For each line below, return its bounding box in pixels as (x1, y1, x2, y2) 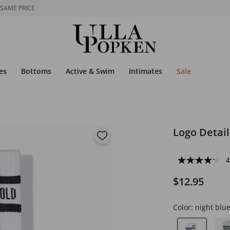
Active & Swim (66, 66, 114, 76)
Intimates (129, 66, 162, 76)
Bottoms (21, 66, 51, 76)
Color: (172, 202, 195, 212)
